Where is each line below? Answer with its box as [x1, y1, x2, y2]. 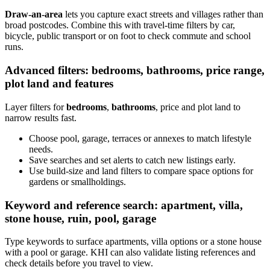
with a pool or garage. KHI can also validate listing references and [5, 247, 256, 258]
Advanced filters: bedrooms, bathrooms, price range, [5, 64, 265, 77]
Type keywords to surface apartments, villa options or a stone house [5, 236, 262, 247]
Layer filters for [5, 101, 66, 112]
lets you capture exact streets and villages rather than [63, 9, 263, 20]
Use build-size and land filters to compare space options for [29, 165, 253, 176]
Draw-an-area [5, 9, 63, 20]
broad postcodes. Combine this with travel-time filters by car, [5, 20, 235, 31]
